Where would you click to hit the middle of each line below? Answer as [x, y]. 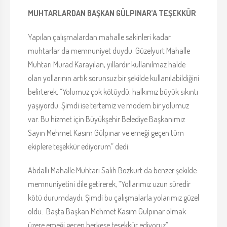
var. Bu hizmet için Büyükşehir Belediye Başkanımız [106, 119]
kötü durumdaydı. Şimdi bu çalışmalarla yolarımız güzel [113, 198]
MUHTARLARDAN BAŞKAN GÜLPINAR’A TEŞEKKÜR [112, 13]
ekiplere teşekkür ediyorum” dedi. [79, 147]
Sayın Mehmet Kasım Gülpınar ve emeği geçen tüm [106, 133]
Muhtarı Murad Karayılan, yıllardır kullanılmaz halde [107, 65]
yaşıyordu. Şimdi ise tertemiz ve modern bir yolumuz [108, 106]
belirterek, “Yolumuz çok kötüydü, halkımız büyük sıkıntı [113, 92]
